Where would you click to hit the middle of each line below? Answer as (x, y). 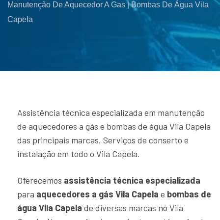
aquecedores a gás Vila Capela (97, 194)
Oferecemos (41, 180)
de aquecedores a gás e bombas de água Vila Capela (114, 126)
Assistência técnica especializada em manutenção (111, 112)
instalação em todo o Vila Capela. (79, 154)
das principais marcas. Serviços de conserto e (103, 140)
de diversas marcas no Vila (133, 208)
